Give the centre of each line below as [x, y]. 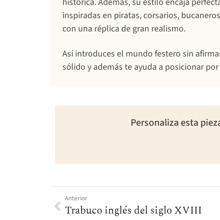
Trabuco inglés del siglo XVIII [133, 210]
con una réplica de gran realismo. [124, 29]
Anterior [76, 198]
